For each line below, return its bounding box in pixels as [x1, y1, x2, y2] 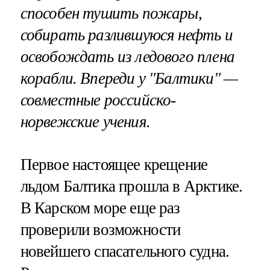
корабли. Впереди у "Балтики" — [20, 69, 238, 87]
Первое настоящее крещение [20, 155, 208, 174]
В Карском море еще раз [20, 198, 180, 217]
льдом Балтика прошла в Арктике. [20, 177, 243, 195]
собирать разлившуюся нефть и [20, 25, 233, 44]
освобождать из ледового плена [20, 47, 234, 66]
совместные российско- [20, 90, 176, 109]
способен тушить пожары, [20, 4, 202, 22]
